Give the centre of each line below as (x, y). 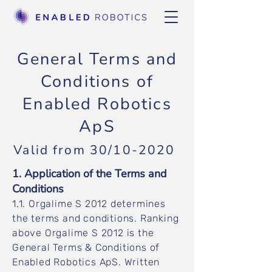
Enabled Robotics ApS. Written (86, 262)
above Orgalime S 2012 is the (83, 233)
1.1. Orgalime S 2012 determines (89, 204)
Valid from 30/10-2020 (94, 150)
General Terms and (97, 59)
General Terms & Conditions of (86, 247)
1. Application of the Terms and (90, 174)
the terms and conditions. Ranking (96, 218)
